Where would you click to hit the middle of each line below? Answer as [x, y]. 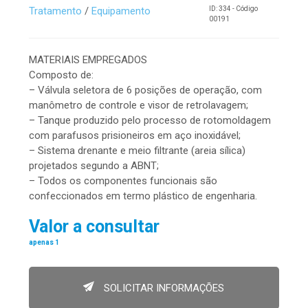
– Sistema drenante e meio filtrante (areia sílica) [137, 151]
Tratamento [55, 11]
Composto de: [61, 75]
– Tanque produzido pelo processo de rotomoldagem [150, 121]
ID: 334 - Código [233, 9]
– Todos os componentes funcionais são [123, 181]
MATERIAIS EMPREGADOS [88, 60]
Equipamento [121, 11]
